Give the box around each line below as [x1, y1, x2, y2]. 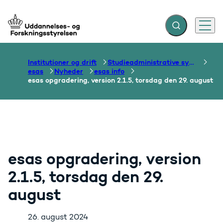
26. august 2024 [28, 212, 88, 222]
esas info [94, 67, 124, 76]
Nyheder [54, 67, 83, 76]
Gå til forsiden [7, 25, 61, 35]
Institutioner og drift [28, 58, 97, 67]
